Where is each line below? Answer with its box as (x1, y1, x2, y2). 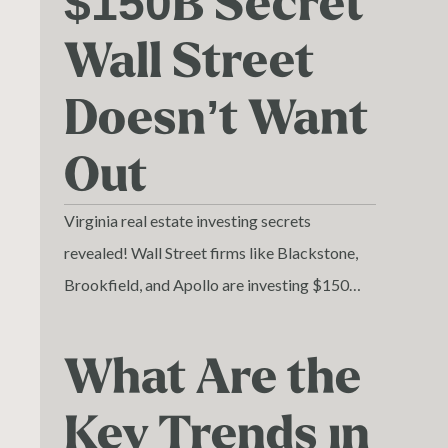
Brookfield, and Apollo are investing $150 (64, 275, 349, 295)
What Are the (64, 352, 361, 404)
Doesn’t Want (64, 93, 368, 145)
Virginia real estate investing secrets (64, 211, 311, 231)
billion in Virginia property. (64, 307, 245, 327)
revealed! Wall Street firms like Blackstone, (64, 243, 358, 263)
